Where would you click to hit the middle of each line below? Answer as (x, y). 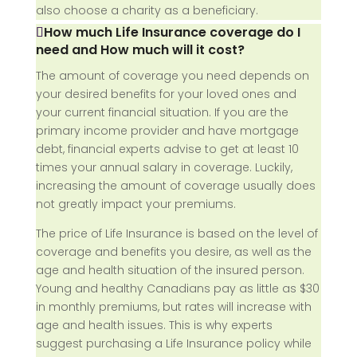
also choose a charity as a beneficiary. (147, 10)
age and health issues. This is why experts (154, 325)
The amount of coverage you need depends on (172, 76)
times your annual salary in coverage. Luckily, (164, 167)
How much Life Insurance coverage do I (172, 32)
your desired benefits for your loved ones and (166, 94)
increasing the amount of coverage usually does (175, 186)
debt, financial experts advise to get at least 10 (167, 149)
